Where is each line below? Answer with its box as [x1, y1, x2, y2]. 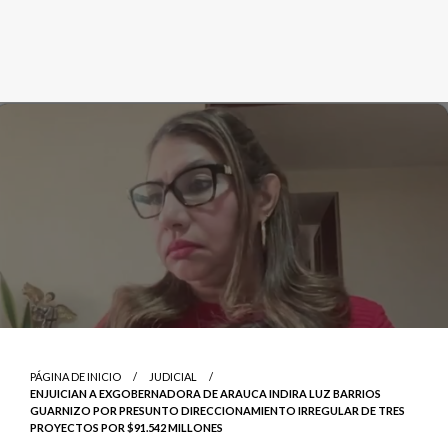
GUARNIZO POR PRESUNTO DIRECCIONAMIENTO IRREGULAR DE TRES [30, 403, 405, 417]
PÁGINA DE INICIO [30, 369, 121, 383]
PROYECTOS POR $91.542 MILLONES [30, 420, 223, 434]
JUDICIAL [149, 369, 197, 383]
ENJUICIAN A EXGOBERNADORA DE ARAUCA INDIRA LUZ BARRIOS [30, 386, 381, 400]
